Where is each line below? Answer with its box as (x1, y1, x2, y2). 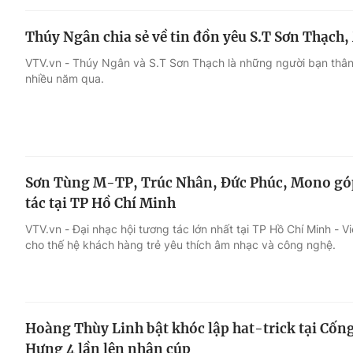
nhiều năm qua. (25, 72, 104, 85)
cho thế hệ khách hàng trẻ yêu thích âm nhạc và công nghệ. (25, 237, 336, 251)
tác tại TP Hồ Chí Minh (25, 194, 176, 212)
